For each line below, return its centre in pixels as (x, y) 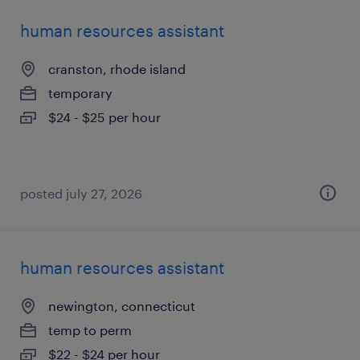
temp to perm (90, 330)
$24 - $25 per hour (104, 117)
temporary (80, 93)
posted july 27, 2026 (81, 193)
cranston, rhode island (117, 69)
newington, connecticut (122, 306)
